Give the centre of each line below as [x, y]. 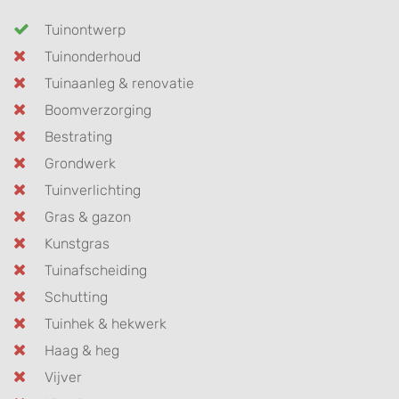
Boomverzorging [98, 110]
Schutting [76, 297]
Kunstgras [77, 244]
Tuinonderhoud [93, 57]
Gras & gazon [88, 217]
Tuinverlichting [93, 190]
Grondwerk [80, 163]
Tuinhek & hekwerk [106, 324]
